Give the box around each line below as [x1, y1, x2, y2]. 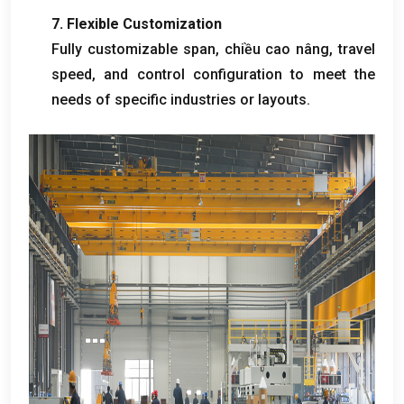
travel [338, 40, 376, 58]
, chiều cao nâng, [215, 40, 339, 58]
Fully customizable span [51, 40, 216, 58]
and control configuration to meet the [104, 65, 376, 83]
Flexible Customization [67, 14, 222, 32]
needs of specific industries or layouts [51, 90, 307, 108]
